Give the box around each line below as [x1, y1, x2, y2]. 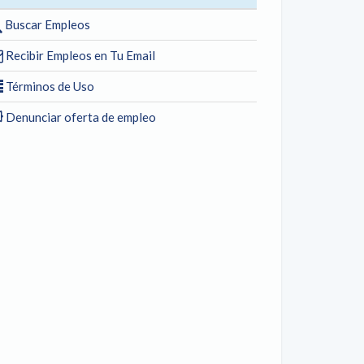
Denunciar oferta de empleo [3, 110, 156, 124]
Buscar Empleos [2, 17, 90, 32]
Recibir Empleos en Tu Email [3, 48, 155, 63]
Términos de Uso [3, 79, 94, 93]
